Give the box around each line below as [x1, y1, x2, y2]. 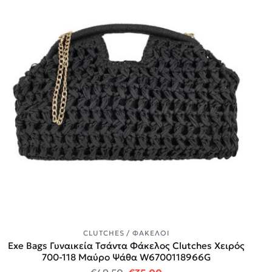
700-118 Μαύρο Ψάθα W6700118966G [42, 251, 211, 263]
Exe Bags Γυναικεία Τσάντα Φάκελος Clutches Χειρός [8, 240, 245, 252]
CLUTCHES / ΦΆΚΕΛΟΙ [83, 228, 169, 237]
